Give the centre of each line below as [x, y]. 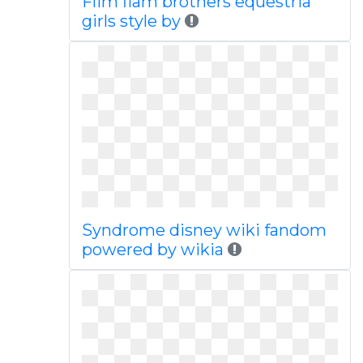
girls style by [131, 21]
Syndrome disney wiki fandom [204, 230]
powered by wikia [152, 250]
